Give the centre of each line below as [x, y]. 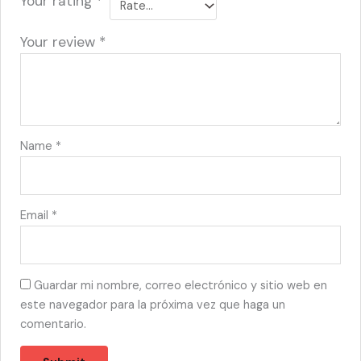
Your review [60, 41]
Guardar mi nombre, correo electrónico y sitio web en [181, 285]
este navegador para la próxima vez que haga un [153, 305]
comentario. [54, 324]
